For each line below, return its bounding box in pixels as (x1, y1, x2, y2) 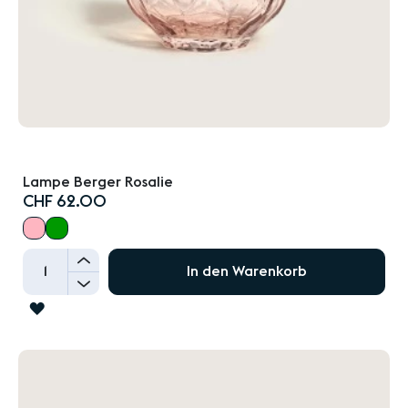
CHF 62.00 (23, 192, 107, 209)
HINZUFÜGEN (44, 355, 134, 369)
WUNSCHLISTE (44, 328, 141, 342)
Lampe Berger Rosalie (23, 174, 173, 189)
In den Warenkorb (187, 264, 307, 280)
